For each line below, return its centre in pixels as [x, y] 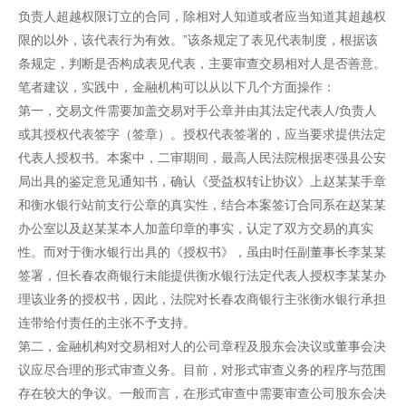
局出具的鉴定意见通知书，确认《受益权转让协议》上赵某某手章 [202, 181]
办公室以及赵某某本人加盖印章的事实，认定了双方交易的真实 [196, 228]
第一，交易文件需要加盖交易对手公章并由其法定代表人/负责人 [198, 111]
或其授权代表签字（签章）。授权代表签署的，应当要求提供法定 [202, 134]
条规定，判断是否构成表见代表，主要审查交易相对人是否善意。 [202, 63]
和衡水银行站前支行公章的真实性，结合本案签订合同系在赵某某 [202, 205]
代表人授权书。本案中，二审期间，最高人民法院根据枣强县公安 [202, 158]
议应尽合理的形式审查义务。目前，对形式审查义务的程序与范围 [202, 370]
